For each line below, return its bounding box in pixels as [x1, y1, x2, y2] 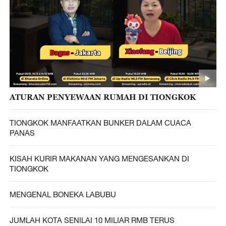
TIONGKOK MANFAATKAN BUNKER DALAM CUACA [9, 118, 191, 128]
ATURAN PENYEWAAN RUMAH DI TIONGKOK [9, 92, 196, 102]
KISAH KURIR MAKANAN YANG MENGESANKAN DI [9, 154, 189, 163]
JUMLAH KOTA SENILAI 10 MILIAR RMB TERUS [9, 215, 175, 224]
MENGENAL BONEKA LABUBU [9, 189, 116, 199]
